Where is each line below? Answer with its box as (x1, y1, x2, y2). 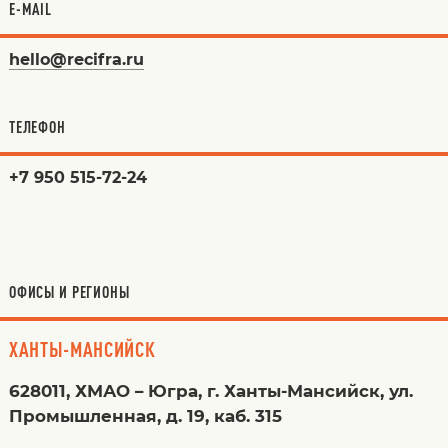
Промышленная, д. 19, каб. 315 (8, 406, 282, 427)
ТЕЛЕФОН (8, 118, 66, 137)
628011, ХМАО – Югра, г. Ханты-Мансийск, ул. (8, 381, 413, 402)
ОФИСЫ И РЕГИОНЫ (8, 283, 130, 302)
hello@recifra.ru (8, 50, 144, 70)
